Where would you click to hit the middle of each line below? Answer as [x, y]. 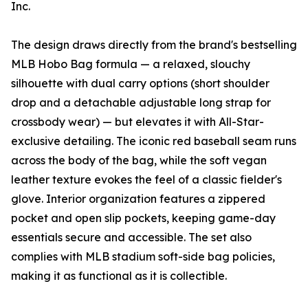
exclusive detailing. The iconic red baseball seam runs [154, 141]
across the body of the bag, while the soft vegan [139, 161]
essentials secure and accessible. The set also [131, 238]
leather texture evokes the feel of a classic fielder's [146, 180]
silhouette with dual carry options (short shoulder [140, 84]
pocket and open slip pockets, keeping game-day [143, 218]
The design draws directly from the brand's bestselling [154, 45]
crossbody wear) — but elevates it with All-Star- [137, 122]
